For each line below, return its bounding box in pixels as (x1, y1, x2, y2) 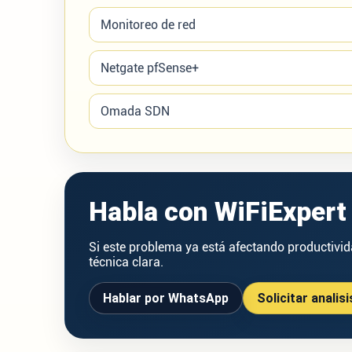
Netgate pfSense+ (101, 60, 199, 75)
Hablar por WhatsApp (103, 291, 229, 306)
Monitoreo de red (101, 17, 196, 32)
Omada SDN (101, 104, 170, 119)
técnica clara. (89, 255, 163, 269)
